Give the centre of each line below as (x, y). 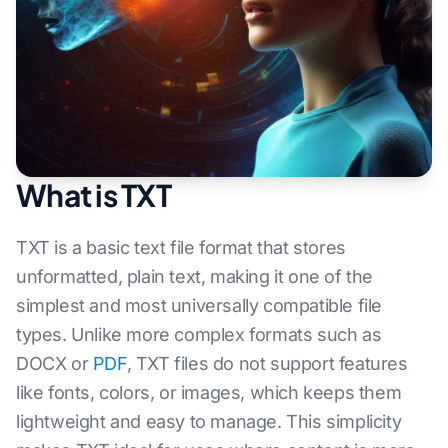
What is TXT (93, 195)
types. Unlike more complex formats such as (199, 334)
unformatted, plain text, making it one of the (195, 276)
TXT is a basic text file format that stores (181, 247)
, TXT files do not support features (267, 363)
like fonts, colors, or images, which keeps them (209, 392)
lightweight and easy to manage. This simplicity (209, 421)
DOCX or (54, 363)
